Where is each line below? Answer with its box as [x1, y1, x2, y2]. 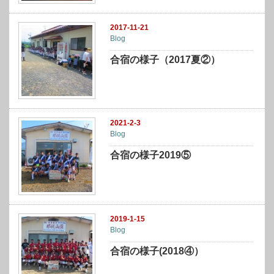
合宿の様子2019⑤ [110, 150, 191, 161]
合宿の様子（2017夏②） [110, 54, 221, 65]
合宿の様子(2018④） [110, 245, 204, 256]
